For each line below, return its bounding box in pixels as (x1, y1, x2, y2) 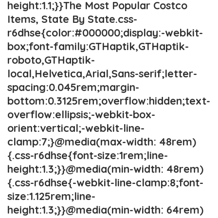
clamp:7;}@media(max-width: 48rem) (7, 135, 196, 148)
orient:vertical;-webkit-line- (7, 121, 145, 134)
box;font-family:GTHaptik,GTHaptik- (7, 39, 189, 53)
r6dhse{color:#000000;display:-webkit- (7, 26, 203, 39)
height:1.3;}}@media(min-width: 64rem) (7, 203, 203, 216)
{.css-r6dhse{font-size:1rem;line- (7, 148, 168, 162)
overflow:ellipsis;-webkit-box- (7, 108, 155, 121)
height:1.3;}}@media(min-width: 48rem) (7, 162, 203, 175)
